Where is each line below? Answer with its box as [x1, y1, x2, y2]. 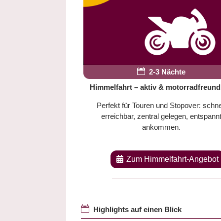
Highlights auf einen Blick [91, 205, 182, 214]
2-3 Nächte [145, 67, 185, 76]
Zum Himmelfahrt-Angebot [126, 155, 219, 164]
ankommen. [142, 122, 181, 131]
